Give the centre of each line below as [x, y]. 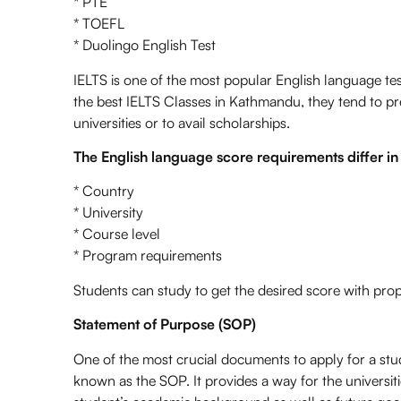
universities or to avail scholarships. [182, 122]
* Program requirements [148, 256]
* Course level [117, 234]
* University [108, 213]
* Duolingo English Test [145, 45]
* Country [104, 191]
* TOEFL [99, 24]
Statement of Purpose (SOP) [165, 324]
